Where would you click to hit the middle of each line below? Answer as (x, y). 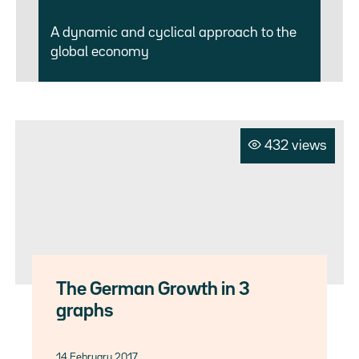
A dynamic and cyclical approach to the (174, 32)
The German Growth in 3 (153, 289)
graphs (85, 311)
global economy (100, 52)
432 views (296, 145)
